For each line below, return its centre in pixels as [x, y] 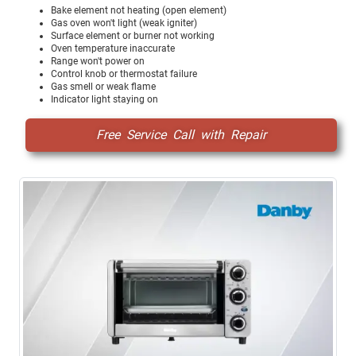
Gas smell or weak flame [103, 87]
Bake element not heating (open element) [139, 11]
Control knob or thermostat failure [124, 74]
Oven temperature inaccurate [113, 49]
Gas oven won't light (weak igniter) [124, 23]
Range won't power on [98, 62]
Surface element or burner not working [133, 36]
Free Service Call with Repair [181, 135]
